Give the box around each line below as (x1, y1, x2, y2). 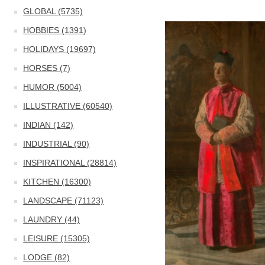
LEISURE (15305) (23, 234, 91, 243)
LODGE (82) (23, 253, 70, 262)
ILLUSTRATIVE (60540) (23, 101, 113, 111)
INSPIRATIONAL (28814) (23, 158, 117, 167)
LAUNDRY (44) (23, 215, 80, 224)
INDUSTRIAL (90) (23, 139, 90, 148)
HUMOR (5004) (23, 82, 82, 92)
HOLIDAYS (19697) (23, 44, 96, 54)
